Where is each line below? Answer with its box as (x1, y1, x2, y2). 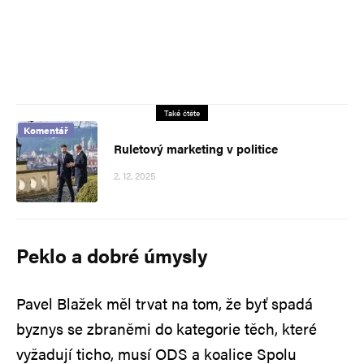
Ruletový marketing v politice (114, 139, 278, 157)
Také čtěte (164, 106, 200, 119)
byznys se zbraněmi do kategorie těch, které (16, 317, 317, 340)
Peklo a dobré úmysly (16, 240, 207, 269)
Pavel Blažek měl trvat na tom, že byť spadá (16, 292, 313, 314)
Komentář (24, 122, 68, 137)
